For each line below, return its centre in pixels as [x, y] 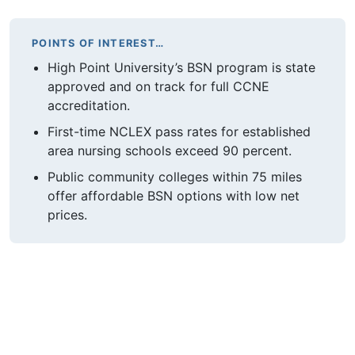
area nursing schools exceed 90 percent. [170, 150]
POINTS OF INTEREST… [98, 43]
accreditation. [89, 106]
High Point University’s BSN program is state [181, 68]
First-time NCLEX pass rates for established [179, 131]
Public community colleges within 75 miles [175, 176]
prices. [67, 214]
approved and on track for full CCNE [158, 87]
